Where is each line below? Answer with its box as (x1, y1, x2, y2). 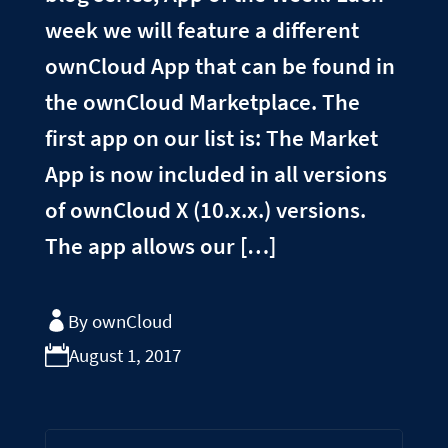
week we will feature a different (44, 15, 359, 45)
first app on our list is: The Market (44, 123, 378, 153)
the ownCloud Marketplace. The (44, 87, 360, 117)
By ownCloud (67, 308, 173, 333)
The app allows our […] (44, 231, 276, 261)
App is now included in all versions (44, 159, 387, 189)
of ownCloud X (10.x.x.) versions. (44, 195, 366, 225)
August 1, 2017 (68, 342, 181, 367)
